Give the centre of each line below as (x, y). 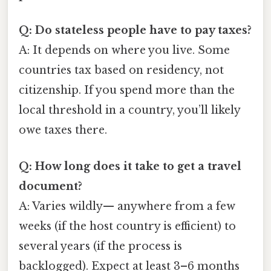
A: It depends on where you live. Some (124, 51)
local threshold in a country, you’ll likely (129, 110)
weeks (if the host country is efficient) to (127, 226)
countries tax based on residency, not (121, 70)
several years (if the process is (100, 246)
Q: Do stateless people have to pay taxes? (135, 31)
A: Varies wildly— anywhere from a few (127, 206)
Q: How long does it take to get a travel (130, 166)
